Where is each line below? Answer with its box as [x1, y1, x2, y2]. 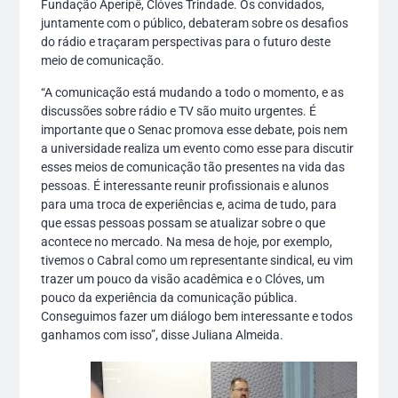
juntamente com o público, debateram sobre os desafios [41, 16, 349, 31]
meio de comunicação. [41, 53, 165, 68]
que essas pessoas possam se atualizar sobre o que [41, 215, 326, 230]
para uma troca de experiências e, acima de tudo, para [41, 196, 338, 211]
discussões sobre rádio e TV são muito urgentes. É [41, 103, 317, 118]
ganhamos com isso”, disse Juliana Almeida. [41, 327, 284, 342]
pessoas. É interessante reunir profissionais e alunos [41, 178, 330, 193]
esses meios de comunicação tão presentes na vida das [41, 159, 346, 174]
